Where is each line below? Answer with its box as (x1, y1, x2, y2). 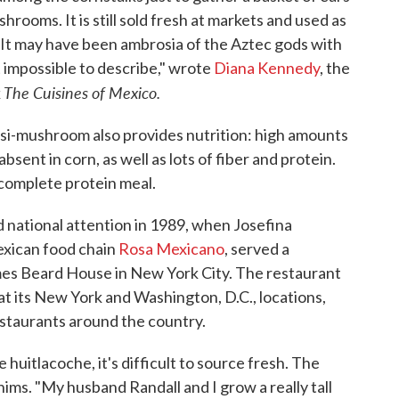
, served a (224, 239, 289, 259)
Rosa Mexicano (118, 239, 224, 259)
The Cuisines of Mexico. (4, 81, 160, 104)
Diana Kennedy (214, 58, 320, 78)
